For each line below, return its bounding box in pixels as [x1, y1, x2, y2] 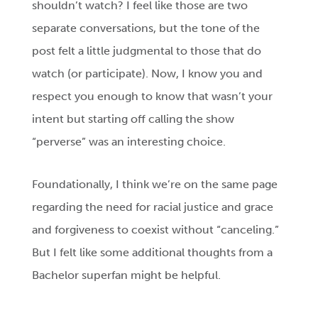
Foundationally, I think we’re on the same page [32, 177, 278, 192]
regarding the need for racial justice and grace [32, 200, 274, 214]
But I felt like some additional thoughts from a [32, 246, 273, 260]
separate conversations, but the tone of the [32, 21, 261, 35]
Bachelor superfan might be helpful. [32, 268, 221, 283]
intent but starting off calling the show [32, 112, 235, 126]
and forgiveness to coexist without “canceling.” [32, 223, 280, 237]
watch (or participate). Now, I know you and [32, 67, 263, 81]
